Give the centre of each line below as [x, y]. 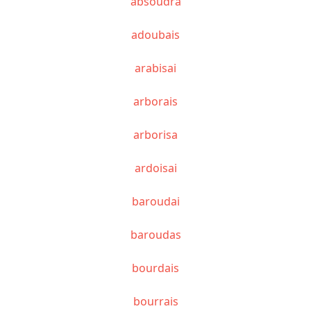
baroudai [155, 201]
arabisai [155, 68]
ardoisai [155, 168]
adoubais [155, 34]
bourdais [155, 268]
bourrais [155, 301]
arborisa [155, 134]
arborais [155, 101]
